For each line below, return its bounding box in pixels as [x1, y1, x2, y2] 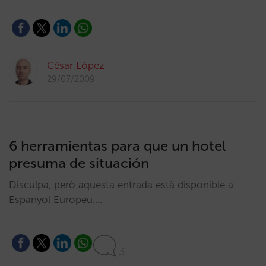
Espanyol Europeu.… [9, 194, 102, 205]
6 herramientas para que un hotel [9, 137, 226, 154]
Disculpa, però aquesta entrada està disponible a [9, 179, 233, 191]
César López [47, 59, 104, 71]
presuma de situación [9, 154, 149, 172]
